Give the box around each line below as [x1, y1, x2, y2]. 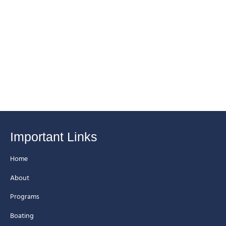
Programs [10, 191, 39, 202]
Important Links [10, 130, 97, 144]
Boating [10, 209, 34, 221]
